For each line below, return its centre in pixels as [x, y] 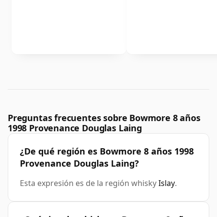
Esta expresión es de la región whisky [89, 183]
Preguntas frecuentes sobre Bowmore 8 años [104, 118]
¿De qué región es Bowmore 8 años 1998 [107, 151]
